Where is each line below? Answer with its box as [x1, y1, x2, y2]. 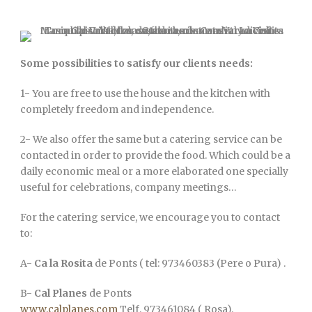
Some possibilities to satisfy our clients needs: [20, 57, 253, 70]
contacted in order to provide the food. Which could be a [20, 149, 290, 162]
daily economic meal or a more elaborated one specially [20, 165, 288, 178]
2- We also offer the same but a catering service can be [20, 133, 282, 146]
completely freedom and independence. [20, 103, 214, 116]
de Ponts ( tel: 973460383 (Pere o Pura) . [93, 257, 286, 270]
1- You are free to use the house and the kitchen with [20, 87, 270, 100]
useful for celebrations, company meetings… [20, 181, 237, 194]
